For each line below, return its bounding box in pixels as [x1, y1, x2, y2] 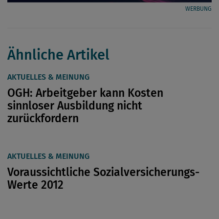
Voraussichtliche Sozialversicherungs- [7, 165, 199, 179]
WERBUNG [185, 5, 212, 12]
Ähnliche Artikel [7, 46, 109, 64]
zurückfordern [7, 111, 79, 125]
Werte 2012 [7, 177, 64, 192]
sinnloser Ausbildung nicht [7, 98, 142, 112]
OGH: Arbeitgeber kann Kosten [7, 86, 163, 100]
